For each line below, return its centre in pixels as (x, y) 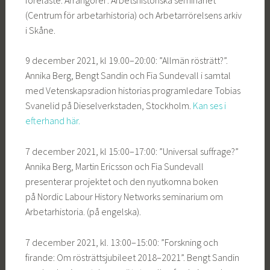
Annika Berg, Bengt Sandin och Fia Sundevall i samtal (128, 76)
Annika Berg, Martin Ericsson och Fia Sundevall (114, 166)
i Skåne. (40, 30)
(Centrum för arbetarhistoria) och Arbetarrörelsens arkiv (133, 15)
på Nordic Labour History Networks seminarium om (124, 196)
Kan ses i (209, 106)
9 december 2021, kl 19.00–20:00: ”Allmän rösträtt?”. (126, 61)
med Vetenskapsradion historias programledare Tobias (133, 91)
